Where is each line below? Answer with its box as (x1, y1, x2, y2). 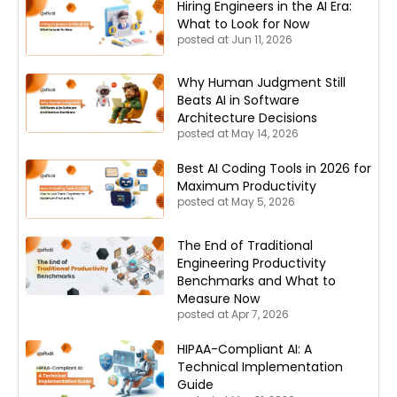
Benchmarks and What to (177, 272, 336, 291)
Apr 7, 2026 (231, 307, 289, 323)
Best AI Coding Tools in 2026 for (177, 160, 371, 178)
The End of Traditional (177, 237, 313, 255)
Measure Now (177, 290, 260, 308)
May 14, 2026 (231, 127, 299, 142)
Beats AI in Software (177, 91, 300, 110)
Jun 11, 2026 (231, 32, 292, 47)
